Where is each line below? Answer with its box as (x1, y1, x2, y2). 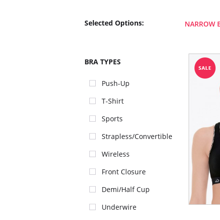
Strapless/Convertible (102, 132, 172, 141)
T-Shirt (102, 96, 124, 106)
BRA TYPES (84, 57, 121, 66)
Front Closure (102, 167, 146, 176)
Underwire (102, 202, 137, 212)
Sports (102, 114, 123, 123)
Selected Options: (84, 18, 144, 27)
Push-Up (102, 79, 130, 88)
